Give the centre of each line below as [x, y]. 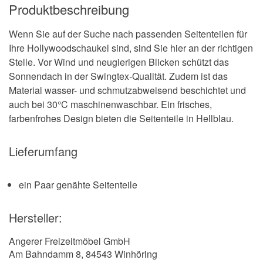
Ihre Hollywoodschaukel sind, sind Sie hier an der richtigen [131, 48]
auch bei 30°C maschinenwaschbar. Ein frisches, [110, 104]
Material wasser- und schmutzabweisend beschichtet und [127, 90]
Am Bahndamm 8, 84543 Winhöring [83, 254]
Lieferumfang [43, 151]
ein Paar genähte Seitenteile [78, 184]
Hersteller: [36, 217]
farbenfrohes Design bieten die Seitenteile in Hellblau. [121, 118]
